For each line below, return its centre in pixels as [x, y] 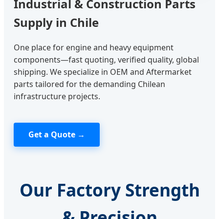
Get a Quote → [57, 134]
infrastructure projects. [57, 96]
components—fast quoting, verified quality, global [106, 59]
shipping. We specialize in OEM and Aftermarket [103, 72]
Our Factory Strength [109, 189]
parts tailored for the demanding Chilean [89, 84]
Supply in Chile [56, 22]
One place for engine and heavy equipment [94, 47]
